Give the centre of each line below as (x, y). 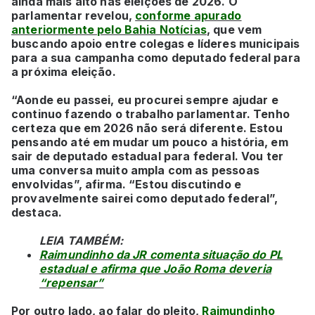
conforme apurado (188, 15)
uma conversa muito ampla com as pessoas (135, 170)
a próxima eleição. (65, 71)
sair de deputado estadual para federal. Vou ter (148, 156)
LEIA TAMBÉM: (81, 240)
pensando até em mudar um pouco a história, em (150, 142)
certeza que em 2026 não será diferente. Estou (147, 128)
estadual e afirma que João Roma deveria (155, 268)
